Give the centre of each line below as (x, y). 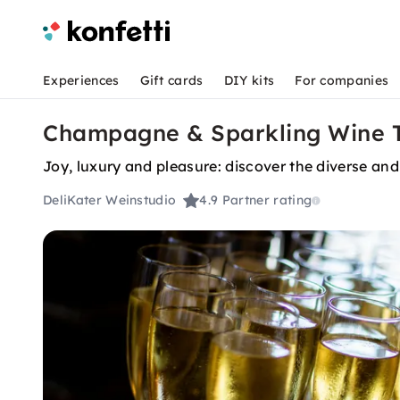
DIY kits (249, 80)
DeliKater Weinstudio (110, 200)
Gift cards (171, 80)
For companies (342, 80)
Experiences (81, 80)
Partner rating (267, 200)
